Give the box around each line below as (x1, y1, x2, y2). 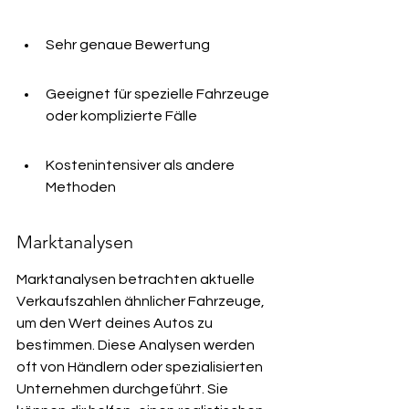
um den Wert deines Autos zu (16, 316, 215, 330)
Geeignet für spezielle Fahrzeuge (46, 87, 272, 101)
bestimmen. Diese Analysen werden (16, 338, 257, 352)
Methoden (46, 180, 116, 194)
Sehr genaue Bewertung (46, 37, 210, 52)
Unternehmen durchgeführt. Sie (16, 382, 231, 396)
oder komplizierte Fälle (46, 109, 197, 123)
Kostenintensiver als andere (46, 158, 237, 173)
